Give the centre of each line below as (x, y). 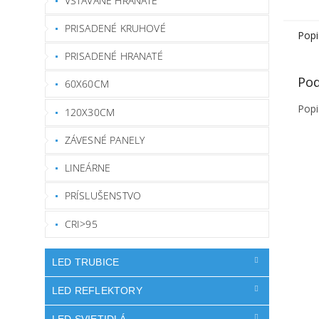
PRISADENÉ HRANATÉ (114, 56)
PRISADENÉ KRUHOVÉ (115, 28)
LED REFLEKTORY (97, 290)
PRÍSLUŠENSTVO (103, 196)
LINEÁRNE (88, 168)
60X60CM (87, 84)
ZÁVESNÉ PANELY (105, 140)
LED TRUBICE (86, 262)
